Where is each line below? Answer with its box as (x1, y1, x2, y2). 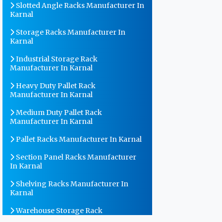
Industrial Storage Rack (14, 55, 98, 63)
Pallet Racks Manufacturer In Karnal (14, 135, 142, 144)
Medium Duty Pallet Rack (14, 108, 102, 117)
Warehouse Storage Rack (14, 206, 103, 215)
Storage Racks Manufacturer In (14, 28, 125, 37)
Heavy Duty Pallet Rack (14, 81, 96, 90)
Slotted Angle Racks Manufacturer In (14, 1, 144, 10)
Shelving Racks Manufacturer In (14, 179, 128, 188)
